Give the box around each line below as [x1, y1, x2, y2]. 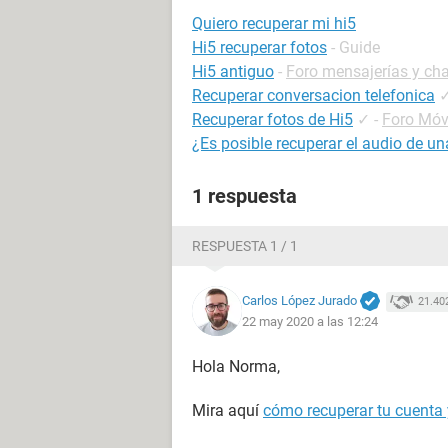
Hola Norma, [192, 357, 280, 376]
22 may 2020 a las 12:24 [242, 314, 378, 330]
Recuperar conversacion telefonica [192, 86, 435, 105]
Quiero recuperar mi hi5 [192, 14, 356, 33]
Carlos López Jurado [242, 292, 357, 308]
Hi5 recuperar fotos [192, 38, 327, 57]
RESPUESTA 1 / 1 [192, 238, 298, 254]
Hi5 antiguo [192, 62, 274, 81]
